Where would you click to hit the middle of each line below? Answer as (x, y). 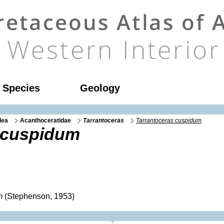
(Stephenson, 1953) (38, 196)
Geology (100, 88)
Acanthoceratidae (45, 120)
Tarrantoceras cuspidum (169, 120)
